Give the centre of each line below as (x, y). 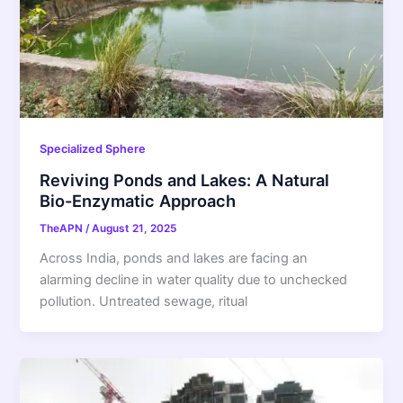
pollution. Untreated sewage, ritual (144, 301)
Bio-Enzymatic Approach (138, 200)
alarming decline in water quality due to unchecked (194, 279)
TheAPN (63, 228)
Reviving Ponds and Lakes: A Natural (185, 179)
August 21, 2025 (134, 228)
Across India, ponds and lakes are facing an (174, 258)
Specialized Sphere (93, 149)
